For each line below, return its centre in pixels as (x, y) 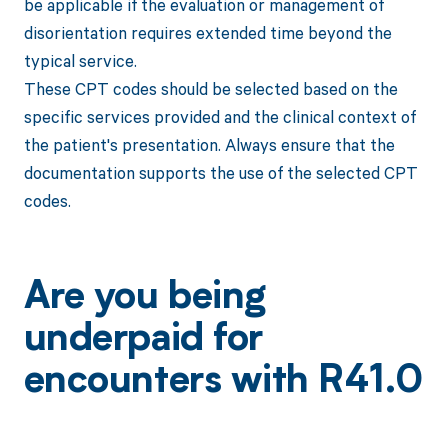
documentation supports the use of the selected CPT (220, 173)
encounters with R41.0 (223, 382)
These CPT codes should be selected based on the (210, 89)
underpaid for (143, 340)
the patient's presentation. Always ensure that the (209, 145)
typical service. (80, 61)
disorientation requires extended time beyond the (207, 33)
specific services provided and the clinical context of (219, 117)
